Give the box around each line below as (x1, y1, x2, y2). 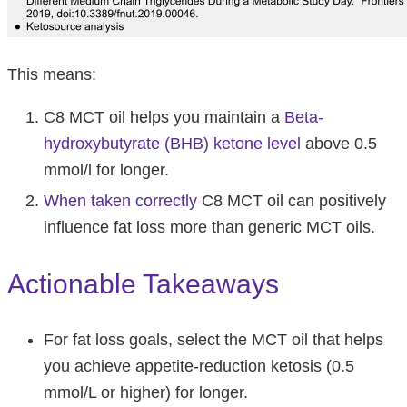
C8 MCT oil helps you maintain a (44, 107, 284, 126)
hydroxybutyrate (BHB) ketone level (44, 134, 301, 153)
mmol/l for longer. (44, 160, 169, 179)
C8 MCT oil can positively (197, 191, 386, 210)
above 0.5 (301, 134, 377, 153)
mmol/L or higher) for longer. (44, 382, 248, 402)
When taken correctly (44, 191, 197, 210)
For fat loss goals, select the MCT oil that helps (44, 330, 383, 349)
